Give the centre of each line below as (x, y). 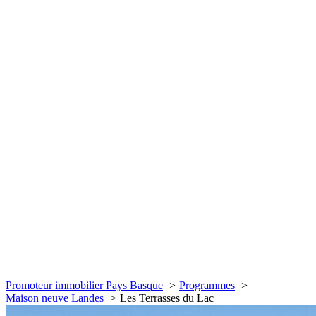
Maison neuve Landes (55, 298)
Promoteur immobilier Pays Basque (84, 285)
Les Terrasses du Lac (167, 298)
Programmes (207, 285)
